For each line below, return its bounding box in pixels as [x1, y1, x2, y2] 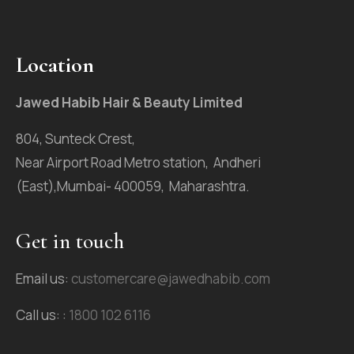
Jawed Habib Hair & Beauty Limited [16, 93, 243, 112]
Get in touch [16, 228, 124, 255]
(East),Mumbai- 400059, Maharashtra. [16, 177, 250, 196]
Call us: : [16, 306, 69, 325]
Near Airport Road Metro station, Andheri [16, 153, 261, 172]
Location [16, 51, 94, 79]
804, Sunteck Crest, [16, 130, 135, 149]
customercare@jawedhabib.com [69, 269, 270, 288]
